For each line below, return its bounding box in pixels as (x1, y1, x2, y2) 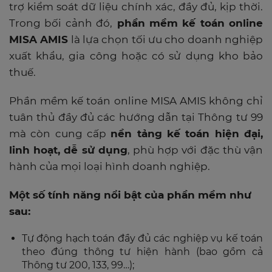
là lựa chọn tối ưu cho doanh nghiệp (68, 33, 263, 46)
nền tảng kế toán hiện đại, (110, 127, 263, 140)
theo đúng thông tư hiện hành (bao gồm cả (22, 245, 263, 257)
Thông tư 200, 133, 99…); (22, 259, 134, 271)
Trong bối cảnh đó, (9, 16, 113, 29)
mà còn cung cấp (9, 127, 111, 140)
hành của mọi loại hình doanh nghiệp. (9, 160, 210, 172)
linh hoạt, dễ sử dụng (9, 143, 127, 156)
